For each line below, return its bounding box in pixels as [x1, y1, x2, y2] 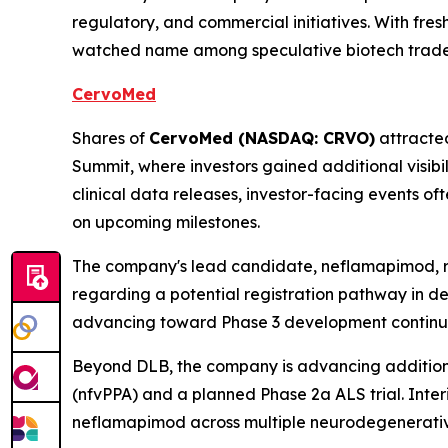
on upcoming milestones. [72, 212, 260, 233]
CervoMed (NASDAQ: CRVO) [149, 128, 375, 149]
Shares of [72, 128, 149, 149]
